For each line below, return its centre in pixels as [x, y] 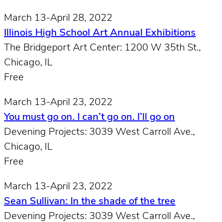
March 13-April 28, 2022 [58, 18]
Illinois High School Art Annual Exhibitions [100, 33]
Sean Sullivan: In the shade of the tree [90, 201]
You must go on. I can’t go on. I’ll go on [89, 117]
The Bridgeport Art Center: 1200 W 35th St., [102, 48]
